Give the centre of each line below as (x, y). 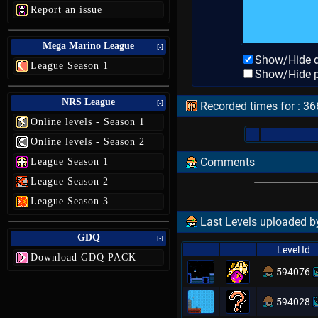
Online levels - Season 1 (88, 122)
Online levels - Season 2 (88, 142)
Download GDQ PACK (83, 257)
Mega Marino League (88, 46)
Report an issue (66, 10)
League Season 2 (70, 181)
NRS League (88, 102)
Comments (226, 162)
